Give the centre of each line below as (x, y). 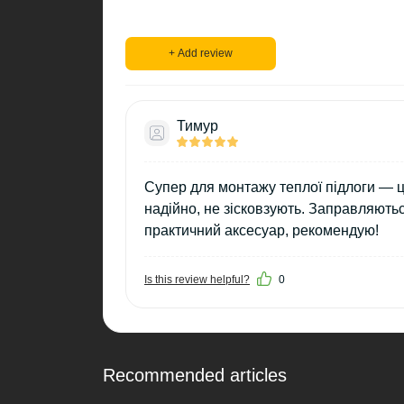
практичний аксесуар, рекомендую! (262, 231)
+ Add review (201, 54)
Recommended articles (195, 376)
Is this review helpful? (197, 280)
